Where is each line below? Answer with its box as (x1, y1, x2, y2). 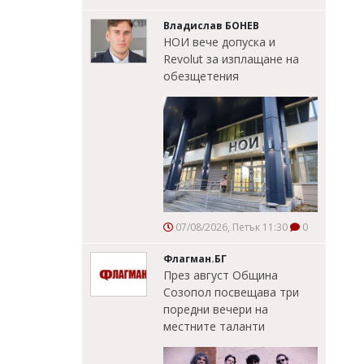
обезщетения (163, 67, 239, 84)
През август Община (163, 267, 278, 284)
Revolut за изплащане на (163, 50, 299, 67)
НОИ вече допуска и (163, 33, 275, 50)
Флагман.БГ (163, 252, 227, 266)
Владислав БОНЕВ (163, 18, 259, 32)
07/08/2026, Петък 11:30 (173, 220, 288, 235)
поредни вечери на (163, 301, 268, 318)
